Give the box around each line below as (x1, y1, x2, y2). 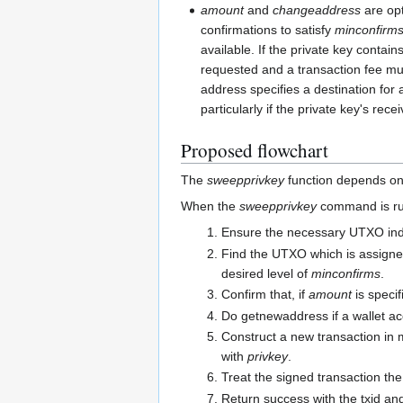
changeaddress (273, 3, 362, 18)
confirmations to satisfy (201, 22, 336, 38)
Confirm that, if (220, 287, 309, 302)
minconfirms (310, 265, 381, 281)
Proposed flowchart (181, 138, 328, 164)
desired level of (220, 265, 311, 281)
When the (181, 199, 239, 214)
